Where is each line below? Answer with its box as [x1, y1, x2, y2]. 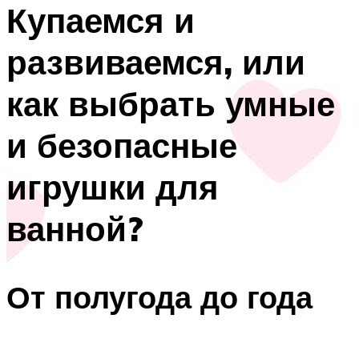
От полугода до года [6, 276, 313, 317]
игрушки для [6, 166, 219, 208]
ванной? [6, 208, 143, 250]
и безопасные [6, 124, 237, 167]
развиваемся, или [6, 41, 305, 83]
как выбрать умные [6, 83, 335, 125]
